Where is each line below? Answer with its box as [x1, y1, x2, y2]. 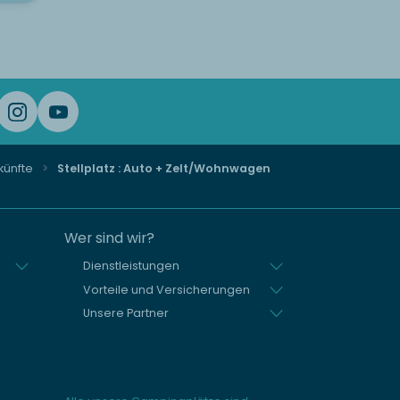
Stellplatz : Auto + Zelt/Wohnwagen [54, 160, 271, 176]
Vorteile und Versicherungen [82, 281, 250, 297]
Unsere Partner [82, 305, 169, 321]
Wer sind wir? [63, 228, 154, 249]
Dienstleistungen [82, 258, 179, 274]
